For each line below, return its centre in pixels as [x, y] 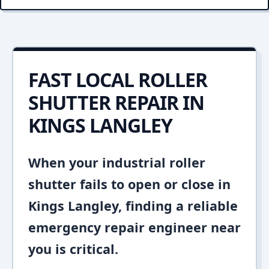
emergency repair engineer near [134, 227]
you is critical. [73, 249]
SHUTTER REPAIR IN [116, 102]
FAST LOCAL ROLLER [118, 80]
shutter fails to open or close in [129, 184]
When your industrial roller [117, 162]
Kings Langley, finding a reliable [133, 206]
